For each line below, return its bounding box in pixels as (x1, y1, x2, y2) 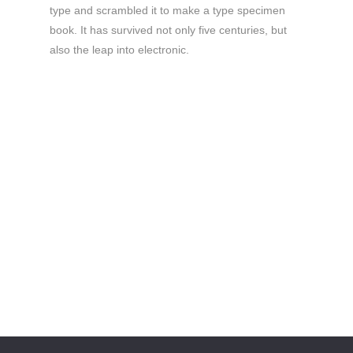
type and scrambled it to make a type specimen (50, 4, 285, 17)
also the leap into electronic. (50, 43, 189, 56)
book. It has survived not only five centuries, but (50, 24, 287, 36)
